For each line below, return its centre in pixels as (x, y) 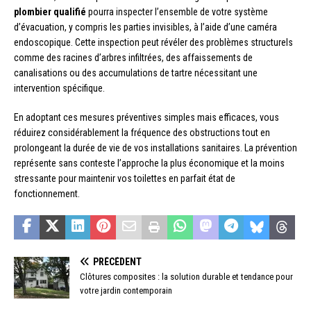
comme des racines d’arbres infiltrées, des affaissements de (133, 57)
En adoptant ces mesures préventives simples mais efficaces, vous (146, 117)
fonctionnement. (47, 193)
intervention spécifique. (59, 88)
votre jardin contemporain (126, 290)
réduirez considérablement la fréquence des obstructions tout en (142, 132)
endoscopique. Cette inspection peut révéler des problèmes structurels (153, 42)
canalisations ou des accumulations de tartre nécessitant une (136, 73)
